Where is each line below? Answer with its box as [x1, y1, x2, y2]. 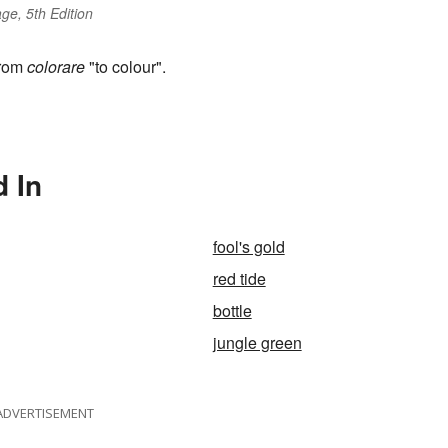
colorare [27, 55, 85, 79]
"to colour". [85, 55, 166, 79]
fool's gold [212, 235, 285, 259]
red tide [212, 267, 266, 291]
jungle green [212, 331, 302, 355]
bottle [212, 299, 252, 323]
